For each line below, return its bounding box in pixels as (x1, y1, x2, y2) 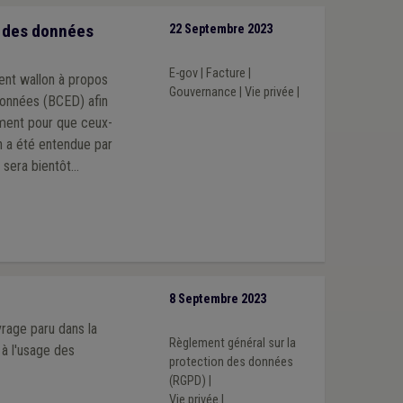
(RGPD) (168, 373, 206, 390)
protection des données (168, 354, 293, 371)
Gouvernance (168, 85, 237, 101)
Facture (205, 66, 246, 82)
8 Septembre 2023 (168, 291, 266, 307)
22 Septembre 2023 (168, 21, 273, 37)
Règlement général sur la (168, 336, 296, 352)
